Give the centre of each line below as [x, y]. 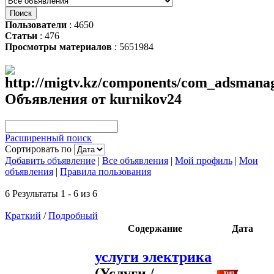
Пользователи [36, 24]
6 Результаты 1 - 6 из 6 [51, 193]
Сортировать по [39, 149]
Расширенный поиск [48, 138]
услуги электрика [153, 257]
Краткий [23, 215]
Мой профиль [204, 160]
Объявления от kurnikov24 [93, 99]
